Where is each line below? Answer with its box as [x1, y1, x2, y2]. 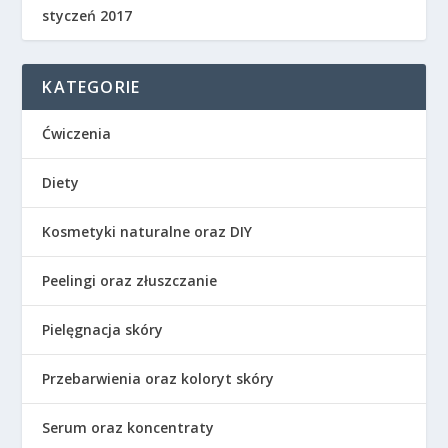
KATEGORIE [42, 76, 141, 99]
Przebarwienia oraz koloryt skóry [42, 369, 275, 389]
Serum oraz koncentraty [42, 418, 215, 438]
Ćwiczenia [42, 124, 112, 144]
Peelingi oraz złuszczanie [42, 271, 218, 291]
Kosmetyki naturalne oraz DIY [42, 222, 253, 242]
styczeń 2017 [42, 6, 133, 26]
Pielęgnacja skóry [42, 320, 164, 340]
